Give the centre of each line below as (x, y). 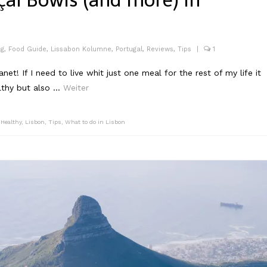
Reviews (160, 49)
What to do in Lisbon (95, 122)
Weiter (76, 88)
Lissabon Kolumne (81, 49)
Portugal (129, 49)
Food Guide (27, 49)
